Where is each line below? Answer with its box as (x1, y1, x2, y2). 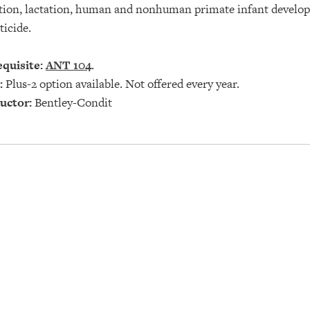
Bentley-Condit (32, 94, 112, 111)
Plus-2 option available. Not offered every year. (3, 75, 239, 92)
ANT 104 (46, 57, 91, 73)
